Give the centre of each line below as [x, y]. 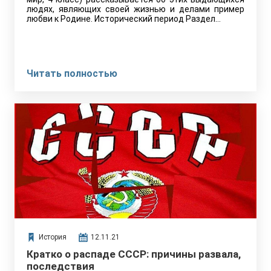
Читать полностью [72, 73]
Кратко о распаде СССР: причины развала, [134, 254]
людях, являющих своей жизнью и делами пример [135, 9]
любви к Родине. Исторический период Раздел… [124, 19]
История [53, 237]
